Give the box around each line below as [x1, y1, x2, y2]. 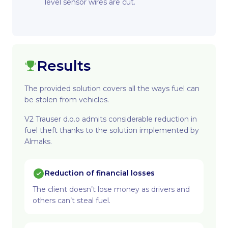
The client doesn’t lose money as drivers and [33, 185, 190, 194]
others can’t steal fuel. [33, 196, 110, 205]
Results [37, 57, 91, 74]
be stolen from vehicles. [24, 95, 109, 104]
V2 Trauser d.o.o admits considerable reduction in [24, 115, 197, 124]
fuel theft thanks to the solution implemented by [24, 126, 199, 135]
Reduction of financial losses [45, 168, 155, 178]
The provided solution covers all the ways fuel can [24, 84, 199, 93]
